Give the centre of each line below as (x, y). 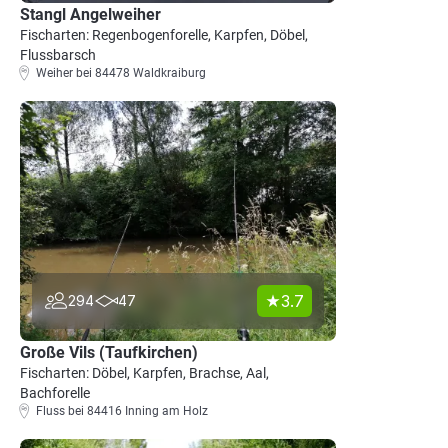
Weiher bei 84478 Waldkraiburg (121, 73)
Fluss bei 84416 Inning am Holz (122, 411)
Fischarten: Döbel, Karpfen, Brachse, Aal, (144, 373)
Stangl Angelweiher (90, 14)
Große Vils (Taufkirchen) (109, 352)
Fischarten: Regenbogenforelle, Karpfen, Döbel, (164, 35)
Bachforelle (55, 393)
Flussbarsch (58, 55)
